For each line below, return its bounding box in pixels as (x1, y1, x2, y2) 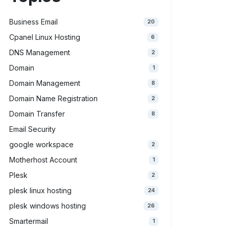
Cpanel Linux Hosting (9, 33, 80, 41)
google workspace (9, 140, 74, 149)
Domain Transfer (9, 109, 65, 118)
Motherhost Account (9, 155, 77, 164)
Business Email (9, 17, 58, 26)
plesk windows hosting (9, 201, 86, 210)
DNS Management (9, 48, 70, 57)
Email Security (9, 125, 56, 133)
